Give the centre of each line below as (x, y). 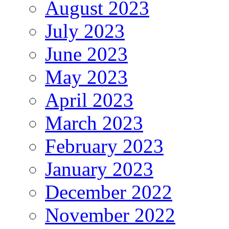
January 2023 (99, 169)
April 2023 (89, 100)
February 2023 (104, 146)
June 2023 (86, 54)
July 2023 (85, 31)
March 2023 (94, 123)
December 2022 (109, 192)
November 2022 (110, 215)
